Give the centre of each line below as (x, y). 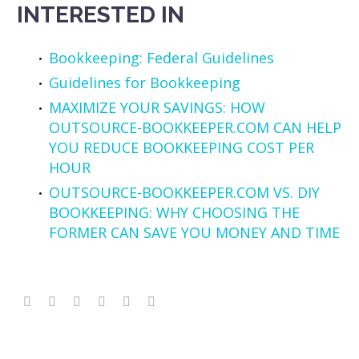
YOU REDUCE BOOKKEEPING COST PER (182, 147)
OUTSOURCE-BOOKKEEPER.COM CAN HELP (195, 127)
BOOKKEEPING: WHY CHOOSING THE (174, 212)
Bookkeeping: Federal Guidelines (161, 57)
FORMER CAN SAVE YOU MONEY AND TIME (194, 232)
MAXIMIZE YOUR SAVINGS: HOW (157, 107)
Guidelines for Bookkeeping (145, 82)
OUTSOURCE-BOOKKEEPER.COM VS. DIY (184, 192)
